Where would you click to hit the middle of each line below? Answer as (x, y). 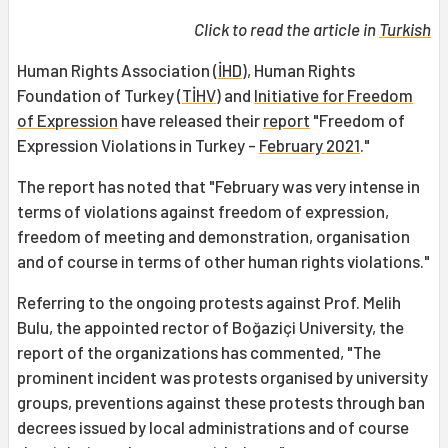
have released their (190, 120)
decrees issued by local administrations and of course (213, 427)
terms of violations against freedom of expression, (203, 211)
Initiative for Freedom (333, 95)
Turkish (405, 29)
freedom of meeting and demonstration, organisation (213, 236)
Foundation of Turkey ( (99, 95)
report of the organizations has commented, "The (199, 352)
